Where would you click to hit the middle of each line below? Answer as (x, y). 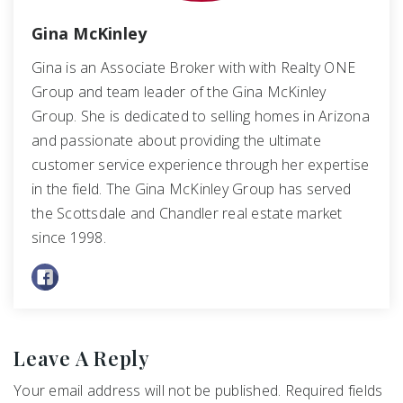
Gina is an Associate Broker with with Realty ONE (193, 68)
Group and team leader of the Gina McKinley (179, 92)
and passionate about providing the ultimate (176, 141)
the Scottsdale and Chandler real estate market (187, 214)
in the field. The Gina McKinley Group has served (191, 189)
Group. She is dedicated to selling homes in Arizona (201, 116)
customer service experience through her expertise (201, 165)
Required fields (332, 391)
